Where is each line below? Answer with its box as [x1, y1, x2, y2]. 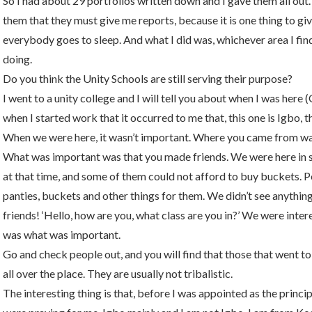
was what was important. [3, 228, 120, 241]
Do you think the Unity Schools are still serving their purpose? [3, 72, 292, 85]
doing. [3, 52, 32, 65]
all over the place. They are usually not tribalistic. [3, 267, 233, 280]
